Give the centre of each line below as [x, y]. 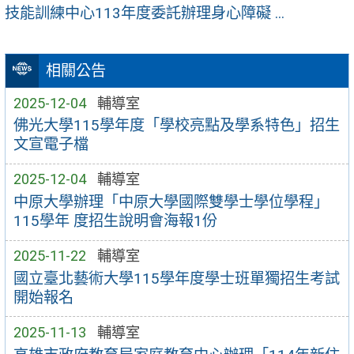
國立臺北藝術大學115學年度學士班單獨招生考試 [176, 278]
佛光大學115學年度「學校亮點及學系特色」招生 [176, 126]
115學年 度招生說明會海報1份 [115, 221]
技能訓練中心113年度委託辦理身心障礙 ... [145, 13]
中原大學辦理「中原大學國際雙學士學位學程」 [171, 202]
